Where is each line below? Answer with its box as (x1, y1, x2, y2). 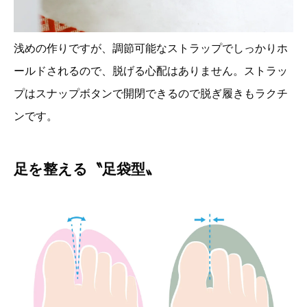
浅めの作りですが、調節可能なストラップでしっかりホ (14, 42, 288, 55)
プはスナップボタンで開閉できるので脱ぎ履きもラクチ (14, 88, 288, 100)
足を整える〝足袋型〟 (14, 161, 160, 177)
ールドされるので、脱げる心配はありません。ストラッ (14, 65, 288, 77)
